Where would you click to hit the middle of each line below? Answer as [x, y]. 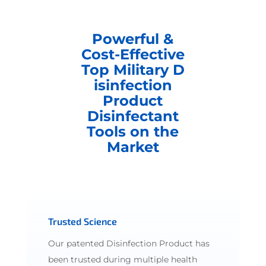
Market [133, 147]
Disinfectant [133, 116]
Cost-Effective [133, 54]
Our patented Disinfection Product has [129, 243]
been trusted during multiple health [122, 259]
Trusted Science [82, 221]
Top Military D [133, 69]
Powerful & [133, 39]
